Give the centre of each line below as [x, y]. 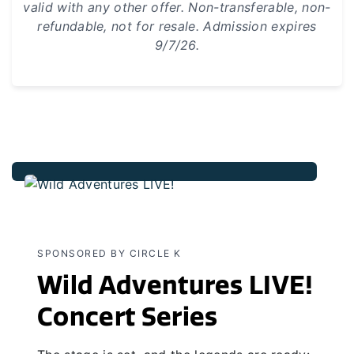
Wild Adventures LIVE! [175, 285]
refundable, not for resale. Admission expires [177, 26]
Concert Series [128, 316]
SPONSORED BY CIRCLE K [109, 253]
